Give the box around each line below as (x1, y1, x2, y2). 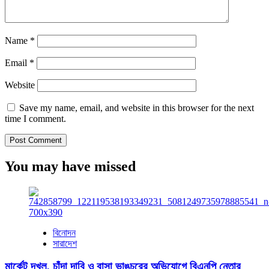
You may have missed (5, 158, 136, 174)
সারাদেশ (53, 238, 77, 249)
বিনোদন (53, 227, 76, 238)
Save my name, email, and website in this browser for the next (19, 102, 254, 113)
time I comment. (5, 113, 66, 124)
